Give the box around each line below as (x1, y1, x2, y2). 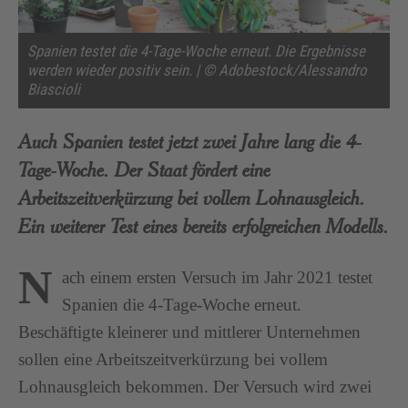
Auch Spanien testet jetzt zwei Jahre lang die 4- (18, 127, 362, 153)
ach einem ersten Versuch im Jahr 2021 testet (62, 267, 372, 287)
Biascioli (27, 79, 80, 98)
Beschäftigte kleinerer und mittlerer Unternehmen (18, 321, 361, 342)
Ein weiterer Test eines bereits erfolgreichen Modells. (18, 212, 389, 238)
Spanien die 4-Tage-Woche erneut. (62, 294, 301, 314)
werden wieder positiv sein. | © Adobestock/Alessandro (27, 60, 367, 79)
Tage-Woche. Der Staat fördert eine (18, 156, 270, 181)
